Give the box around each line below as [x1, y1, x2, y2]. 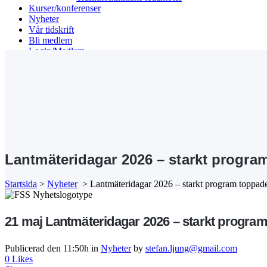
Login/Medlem [29, 46, 85, 56]
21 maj [5, 214, 43, 229]
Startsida [5, 179, 37, 190]
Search [5, 66, 30, 76]
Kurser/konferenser [29, 3, 101, 13]
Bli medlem [29, 35, 72, 45]
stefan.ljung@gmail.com [145, 243, 237, 253]
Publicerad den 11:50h [5, 243, 89, 253]
